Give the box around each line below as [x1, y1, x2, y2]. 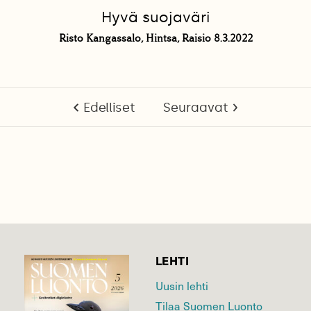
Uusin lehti [155, 277, 208, 294]
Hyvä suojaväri [101, 8, 210, 27]
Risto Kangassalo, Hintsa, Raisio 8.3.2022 [58, 32, 253, 45]
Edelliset [83, 100, 135, 116]
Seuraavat [162, 100, 228, 116]
